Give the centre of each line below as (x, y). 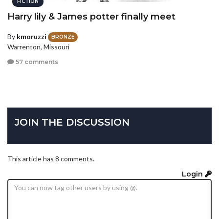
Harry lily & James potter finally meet (91, 16)
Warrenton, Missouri (38, 46)
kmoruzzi (32, 36)
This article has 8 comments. (51, 158)
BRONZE (63, 37)
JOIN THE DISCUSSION (72, 122)
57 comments (36, 62)
